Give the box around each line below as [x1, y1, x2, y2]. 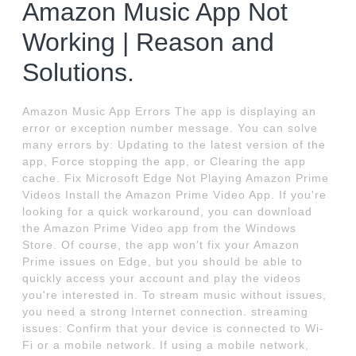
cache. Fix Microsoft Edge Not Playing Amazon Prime [22, 172, 330, 185]
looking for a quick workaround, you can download [22, 205, 313, 219]
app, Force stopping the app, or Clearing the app [22, 155, 307, 168]
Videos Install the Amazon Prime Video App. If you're [22, 188, 327, 202]
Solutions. [22, 58, 135, 87]
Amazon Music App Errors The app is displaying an [22, 105, 317, 118]
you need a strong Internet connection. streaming [22, 305, 309, 319]
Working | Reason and [22, 28, 275, 57]
